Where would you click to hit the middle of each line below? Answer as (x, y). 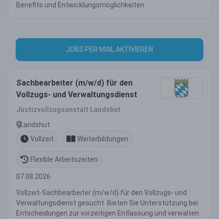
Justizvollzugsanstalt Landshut (68, 109)
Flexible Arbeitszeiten (64, 159)
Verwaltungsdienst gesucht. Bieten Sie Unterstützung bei (107, 203)
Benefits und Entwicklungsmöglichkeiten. (81, 5)
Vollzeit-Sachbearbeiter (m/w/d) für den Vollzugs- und (101, 193)
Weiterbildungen (103, 139)
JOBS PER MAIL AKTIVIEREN (109, 49)
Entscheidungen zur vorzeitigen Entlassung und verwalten (108, 213)
